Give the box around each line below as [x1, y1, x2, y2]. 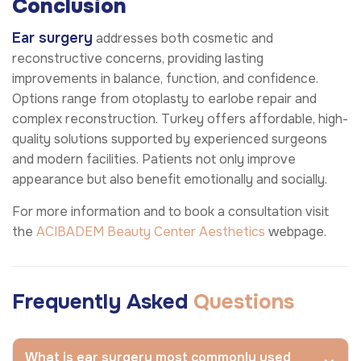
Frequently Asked [12, 288, 193, 315]
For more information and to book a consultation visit [12, 202, 329, 220]
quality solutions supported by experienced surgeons [12, 130, 327, 147]
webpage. [265, 222, 326, 240]
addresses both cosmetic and [93, 29, 273, 47]
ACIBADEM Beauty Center [36, 222, 196, 240]
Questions [193, 288, 294, 315]
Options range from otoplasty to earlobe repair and [12, 89, 317, 107]
